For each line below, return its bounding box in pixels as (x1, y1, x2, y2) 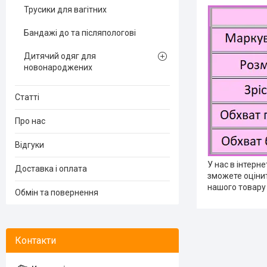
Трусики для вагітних (24, 5, 107, 14)
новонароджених (24, 63, 92, 72)
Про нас (15, 116, 45, 126)
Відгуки (15, 140, 44, 150)
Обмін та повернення (15, 188, 98, 197)
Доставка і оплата (15, 164, 87, 173)
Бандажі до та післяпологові (24, 28, 136, 38)
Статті (15, 92, 39, 102)
